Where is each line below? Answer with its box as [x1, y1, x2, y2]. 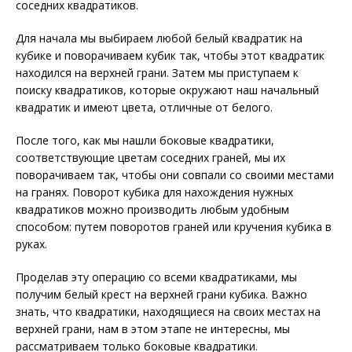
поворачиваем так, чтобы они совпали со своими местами [16, 167, 334, 182]
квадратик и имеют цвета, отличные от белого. [16, 99, 273, 115]
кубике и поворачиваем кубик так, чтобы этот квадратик [16, 47, 324, 63]
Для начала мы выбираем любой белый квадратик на [16, 30, 302, 46]
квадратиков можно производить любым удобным [16, 201, 289, 217]
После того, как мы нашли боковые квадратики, [16, 132, 274, 148]
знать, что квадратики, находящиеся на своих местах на [16, 303, 321, 319]
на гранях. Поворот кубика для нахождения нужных [16, 184, 293, 200]
